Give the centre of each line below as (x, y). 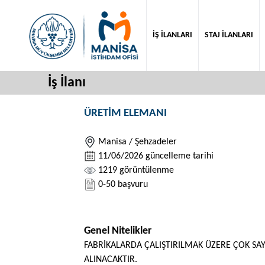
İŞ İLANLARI (172, 35)
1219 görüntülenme (135, 170)
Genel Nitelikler (118, 231)
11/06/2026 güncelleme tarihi (155, 156)
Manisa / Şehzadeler (136, 142)
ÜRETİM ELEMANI (125, 113)
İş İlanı (67, 83)
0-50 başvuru (122, 185)
